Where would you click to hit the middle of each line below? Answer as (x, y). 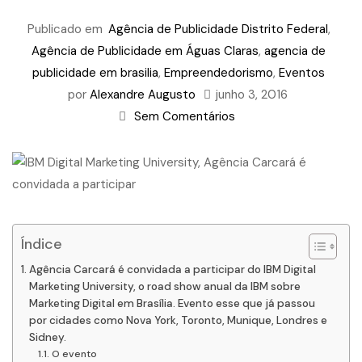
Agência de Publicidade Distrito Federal (218, 29)
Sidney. (47, 337)
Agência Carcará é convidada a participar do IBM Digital (172, 269)
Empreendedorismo (219, 73)
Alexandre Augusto (143, 95)
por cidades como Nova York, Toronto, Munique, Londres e (178, 320)
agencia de (295, 51)
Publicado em (65, 29)
